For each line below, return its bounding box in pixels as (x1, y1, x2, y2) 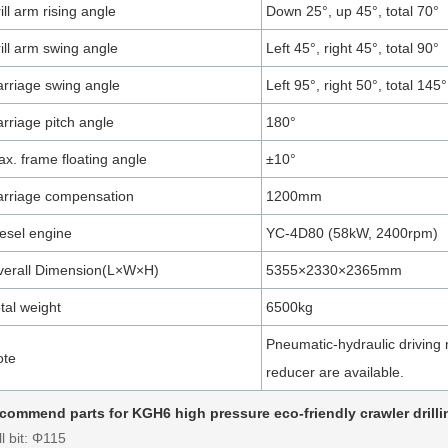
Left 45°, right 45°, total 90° (265, 40, 439, 56)
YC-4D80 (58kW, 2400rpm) (265, 225, 438, 241)
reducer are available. (265, 364, 404, 380)
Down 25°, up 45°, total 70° (265, 3, 439, 19)
